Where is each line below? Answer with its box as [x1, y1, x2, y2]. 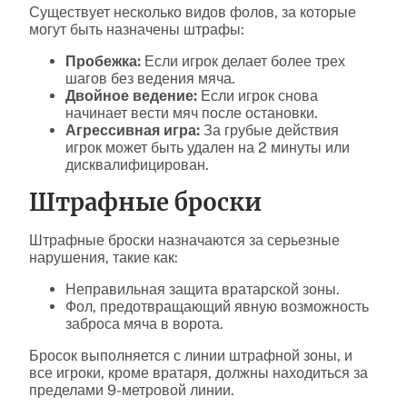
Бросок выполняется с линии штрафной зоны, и [29, 346, 352, 364]
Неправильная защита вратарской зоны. [65, 280, 340, 298]
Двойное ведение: [65, 86, 197, 104]
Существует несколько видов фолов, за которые [29, 3, 356, 21]
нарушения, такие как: [29, 248, 178, 266]
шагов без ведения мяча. [65, 69, 235, 87]
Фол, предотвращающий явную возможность [65, 297, 369, 315]
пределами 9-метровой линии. [29, 381, 234, 399]
